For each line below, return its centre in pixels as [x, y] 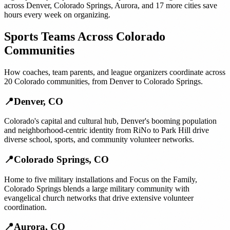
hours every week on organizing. [57, 15]
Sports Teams [40, 36]
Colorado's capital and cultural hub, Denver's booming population [110, 121]
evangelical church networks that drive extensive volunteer [99, 198]
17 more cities [178, 6]
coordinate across [196, 72]
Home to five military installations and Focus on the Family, [101, 179]
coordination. [25, 207]
